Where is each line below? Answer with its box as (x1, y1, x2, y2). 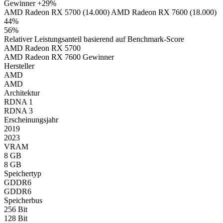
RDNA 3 (4, 106, 33, 115)
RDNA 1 (4, 97, 33, 106)
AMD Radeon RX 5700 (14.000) (4, 7, 111, 16)
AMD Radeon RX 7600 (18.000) (111, 7, 217, 16)
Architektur (4, 88, 40, 97)
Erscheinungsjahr (4, 115, 58, 124)
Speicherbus (4, 196, 42, 205)
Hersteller (4, 61, 34, 70)
